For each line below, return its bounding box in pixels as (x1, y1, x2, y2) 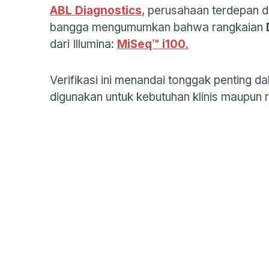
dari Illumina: (50, 37, 117, 51)
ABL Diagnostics (50, 4, 142, 17)
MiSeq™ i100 (117, 37, 186, 51)
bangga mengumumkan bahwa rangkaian (50, 20, 266, 34)
